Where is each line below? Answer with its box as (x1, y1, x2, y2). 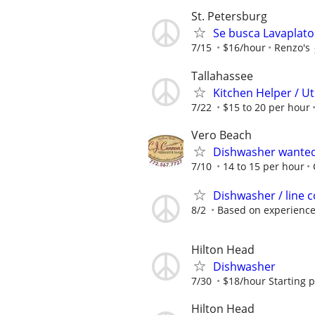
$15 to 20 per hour (223, 100, 310, 114)
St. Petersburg (191, 8, 267, 25)
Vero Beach (191, 127, 252, 143)
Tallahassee (191, 67, 253, 84)
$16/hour (223, 41, 266, 55)
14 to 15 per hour (223, 159, 304, 173)
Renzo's (274, 41, 310, 55)
